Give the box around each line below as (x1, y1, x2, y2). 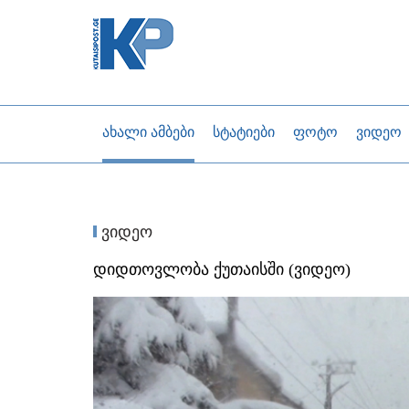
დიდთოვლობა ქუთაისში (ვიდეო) (93, 260, 351, 278)
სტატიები (213, 124, 275, 140)
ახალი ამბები (102, 124, 194, 140)
